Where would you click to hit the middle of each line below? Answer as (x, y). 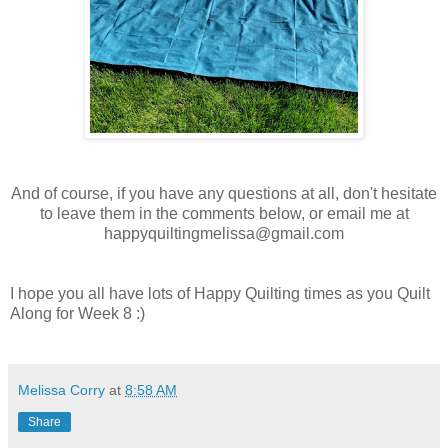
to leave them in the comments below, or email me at (224, 213)
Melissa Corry (61, 389)
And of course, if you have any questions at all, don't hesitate (224, 193)
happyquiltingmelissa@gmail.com (224, 233)
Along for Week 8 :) (81, 313)
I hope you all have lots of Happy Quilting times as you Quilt (220, 293)
